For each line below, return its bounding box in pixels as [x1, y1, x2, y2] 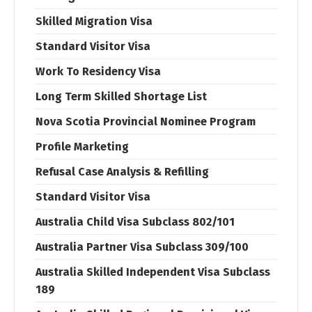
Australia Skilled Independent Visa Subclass [36, 265, 270, 279]
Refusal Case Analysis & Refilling [36, 165, 209, 178]
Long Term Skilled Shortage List [36, 90, 207, 103]
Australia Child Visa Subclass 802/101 [36, 215, 235, 228]
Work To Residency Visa [36, 65, 161, 78]
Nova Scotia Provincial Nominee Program [36, 115, 256, 128]
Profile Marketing [36, 140, 129, 153]
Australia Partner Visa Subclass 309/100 [36, 240, 249, 253]
